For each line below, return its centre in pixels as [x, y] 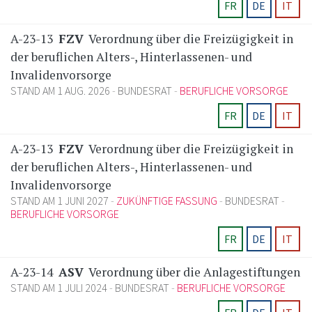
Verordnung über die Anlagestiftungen [193, 272]
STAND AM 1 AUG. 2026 [61, 91]
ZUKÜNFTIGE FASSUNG [167, 201]
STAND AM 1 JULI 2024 [60, 288]
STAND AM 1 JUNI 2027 [61, 201]
